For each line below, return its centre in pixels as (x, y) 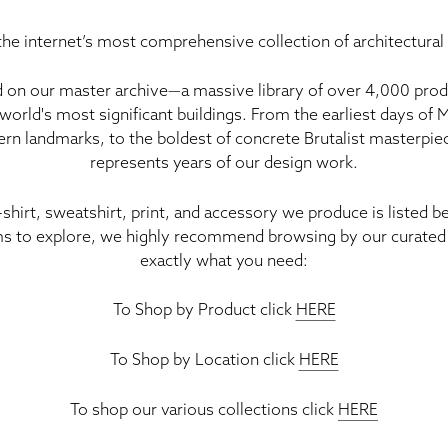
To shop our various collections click (204, 408)
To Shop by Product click (204, 309)
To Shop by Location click (204, 358)
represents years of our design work (221, 162)
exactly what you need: (224, 259)
